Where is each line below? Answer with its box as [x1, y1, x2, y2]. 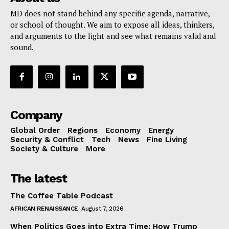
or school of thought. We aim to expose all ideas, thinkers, [10, 19, 214, 30]
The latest [10, 171, 67, 186]
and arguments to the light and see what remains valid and [10, 31, 216, 41]
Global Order [10, 125, 60, 135]
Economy [105, 125, 141, 135]
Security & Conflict [10, 134, 84, 144]
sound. [10, 42, 34, 53]
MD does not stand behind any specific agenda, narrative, [10, 8, 210, 19]
